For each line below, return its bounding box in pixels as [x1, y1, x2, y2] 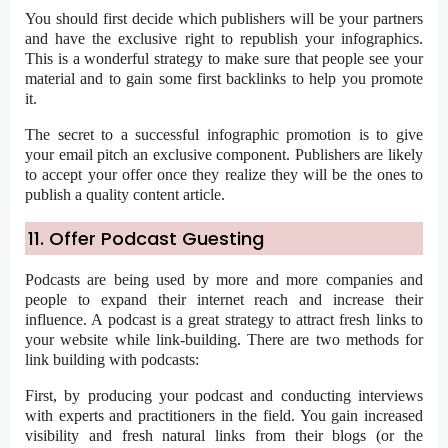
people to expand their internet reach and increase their [25, 291, 423, 309]
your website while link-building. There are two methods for [25, 331, 423, 349]
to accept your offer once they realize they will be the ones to [25, 166, 423, 184]
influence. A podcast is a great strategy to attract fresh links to [25, 311, 423, 329]
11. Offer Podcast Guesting [28, 226, 264, 252]
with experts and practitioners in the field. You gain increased [25, 407, 423, 425]
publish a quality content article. [25, 186, 225, 204]
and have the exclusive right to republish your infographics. [25, 30, 423, 48]
